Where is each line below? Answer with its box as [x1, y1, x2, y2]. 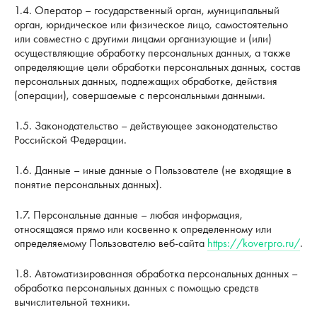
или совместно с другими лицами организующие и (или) [14, 30, 272, 46]
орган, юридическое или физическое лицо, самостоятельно [14, 16, 288, 32]
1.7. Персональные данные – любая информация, [14, 207, 243, 223]
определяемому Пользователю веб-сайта [14, 236, 207, 251]
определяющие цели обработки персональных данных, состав [14, 59, 301, 74]
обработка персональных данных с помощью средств [14, 280, 259, 296]
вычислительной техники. [14, 294, 130, 310]
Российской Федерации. [14, 132, 127, 147]
